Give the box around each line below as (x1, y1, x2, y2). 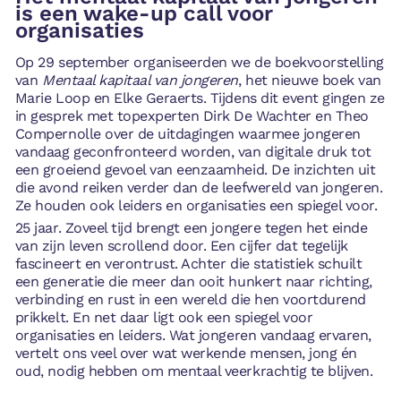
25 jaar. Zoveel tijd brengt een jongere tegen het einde (14, 219, 368, 237)
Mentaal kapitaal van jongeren (41, 71, 238, 89)
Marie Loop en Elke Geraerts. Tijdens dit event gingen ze (14, 89, 385, 107)
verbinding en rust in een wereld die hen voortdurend (14, 291, 366, 309)
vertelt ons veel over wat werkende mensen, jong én (14, 345, 357, 363)
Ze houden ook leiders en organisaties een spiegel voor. (14, 196, 378, 214)
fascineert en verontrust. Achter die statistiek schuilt (14, 255, 363, 273)
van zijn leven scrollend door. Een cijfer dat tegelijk (14, 237, 348, 255)
